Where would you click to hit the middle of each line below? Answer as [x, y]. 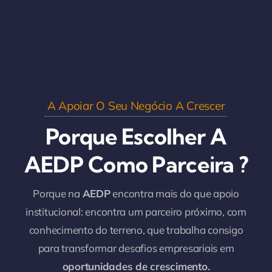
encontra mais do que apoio [175, 193]
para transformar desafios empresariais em [136, 248]
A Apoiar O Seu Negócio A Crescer [136, 105]
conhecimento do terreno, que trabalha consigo [136, 229]
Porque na [58, 193]
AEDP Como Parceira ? [136, 164]
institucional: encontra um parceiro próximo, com [136, 211]
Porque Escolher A [136, 136]
